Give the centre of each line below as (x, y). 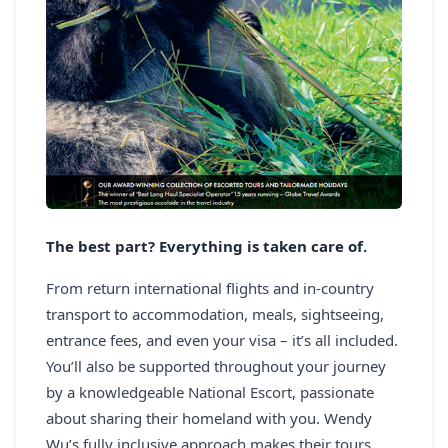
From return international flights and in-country (210, 288)
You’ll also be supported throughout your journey (216, 366)
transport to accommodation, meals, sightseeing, (215, 314)
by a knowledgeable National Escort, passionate (210, 392)
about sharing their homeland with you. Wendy (209, 418)
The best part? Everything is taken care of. (206, 246)
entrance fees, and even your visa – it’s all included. (222, 340)
